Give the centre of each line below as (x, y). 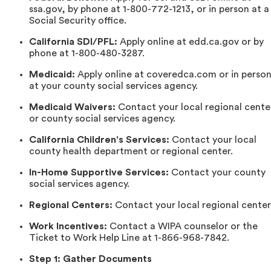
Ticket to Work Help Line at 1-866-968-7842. (129, 237)
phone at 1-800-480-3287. (87, 53)
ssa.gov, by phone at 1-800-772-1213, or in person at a (149, 9)
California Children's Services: (99, 139)
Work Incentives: (68, 226)
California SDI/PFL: (73, 41)
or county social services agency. (102, 118)
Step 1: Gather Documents (90, 259)
